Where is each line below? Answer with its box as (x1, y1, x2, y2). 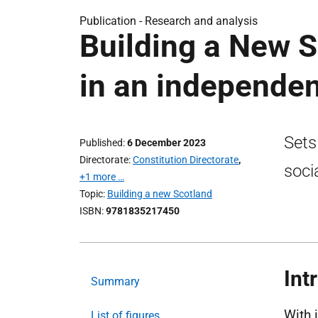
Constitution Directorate (133, 154, 238, 165)
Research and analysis (145, 14, 258, 28)
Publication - (79, 14, 145, 28)
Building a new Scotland (107, 188, 212, 199)
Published (79, 137, 123, 148)
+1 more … (79, 171, 124, 182)
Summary (91, 275, 140, 288)
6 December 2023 (127, 137, 206, 148)
